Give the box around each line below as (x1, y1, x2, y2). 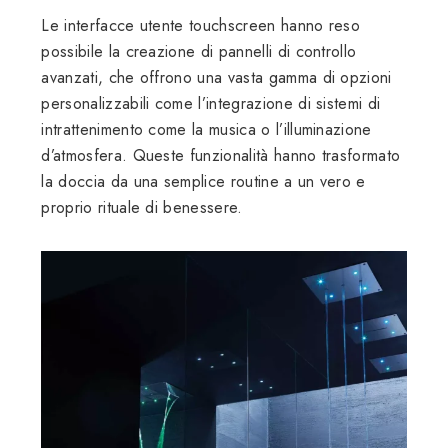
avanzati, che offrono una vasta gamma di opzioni (41, 65, 392, 89)
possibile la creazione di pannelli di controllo (41, 39, 357, 63)
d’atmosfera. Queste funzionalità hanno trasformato (41, 143, 401, 167)
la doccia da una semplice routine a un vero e (41, 169, 366, 193)
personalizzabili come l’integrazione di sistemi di (41, 91, 381, 115)
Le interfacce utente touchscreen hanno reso (41, 13, 361, 37)
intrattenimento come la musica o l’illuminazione (41, 117, 372, 141)
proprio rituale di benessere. (41, 195, 243, 219)
